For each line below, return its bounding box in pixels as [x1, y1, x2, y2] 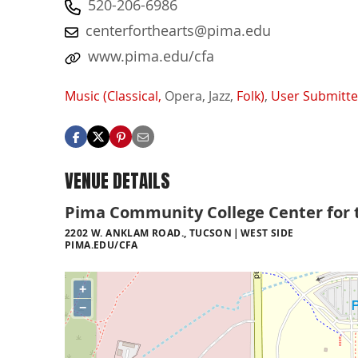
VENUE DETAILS [65, 167, 170, 196]
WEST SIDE [240, 225, 294, 240]
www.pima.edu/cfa [88, 46, 214, 66]
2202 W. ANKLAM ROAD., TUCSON [65, 225, 233, 240]
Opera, [165, 87, 205, 105]
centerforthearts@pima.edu [86, 21, 271, 40]
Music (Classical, [65, 87, 161, 105]
